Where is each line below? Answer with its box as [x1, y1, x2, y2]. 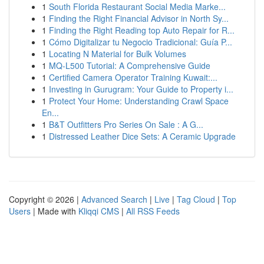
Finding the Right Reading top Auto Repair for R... [49, 24, 235, 36]
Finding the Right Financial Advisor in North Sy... [49, 12, 229, 24]
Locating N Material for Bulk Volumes [49, 48, 186, 60]
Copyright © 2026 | [9, 193, 81, 205]
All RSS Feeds [126, 205, 180, 217]
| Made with [31, 205, 78, 217]
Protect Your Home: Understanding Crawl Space [49, 95, 229, 107]
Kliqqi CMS [78, 205, 119, 217]
